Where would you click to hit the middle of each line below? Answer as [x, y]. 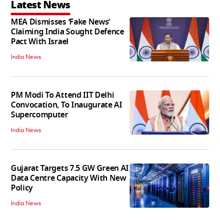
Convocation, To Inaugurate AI [67, 105]
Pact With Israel [40, 41]
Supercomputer [40, 115]
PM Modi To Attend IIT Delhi [63, 95]
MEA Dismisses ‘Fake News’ [60, 22]
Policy [22, 188]
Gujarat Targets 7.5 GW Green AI [70, 168]
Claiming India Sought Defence [68, 32]
